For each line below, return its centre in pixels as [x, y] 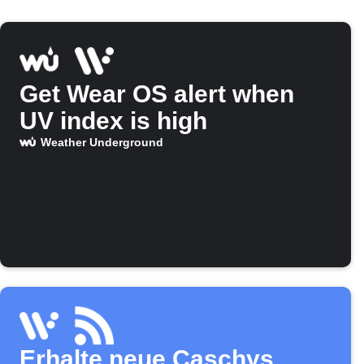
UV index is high [113, 121]
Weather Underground [102, 143]
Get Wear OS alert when [157, 94]
